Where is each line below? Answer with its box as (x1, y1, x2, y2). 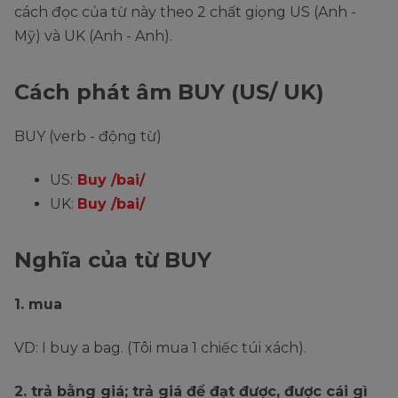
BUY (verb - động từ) (14, 128, 162, 146)
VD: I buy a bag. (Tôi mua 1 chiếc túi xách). (14, 339, 306, 357)
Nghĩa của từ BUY (14, 247, 211, 274)
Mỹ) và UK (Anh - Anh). (14, 28, 172, 45)
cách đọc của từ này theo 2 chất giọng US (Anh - (14, 4, 356, 21)
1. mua (14, 296, 62, 314)
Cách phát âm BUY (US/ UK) (14, 79, 324, 106)
